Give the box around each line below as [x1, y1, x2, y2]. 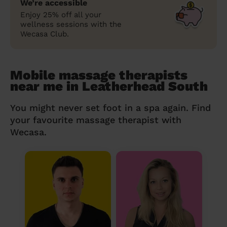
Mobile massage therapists [10, 67, 187, 83]
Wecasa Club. [20, 29, 69, 39]
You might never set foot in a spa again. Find [10, 102, 211, 113]
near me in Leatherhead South [10, 78, 208, 94]
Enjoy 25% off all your [20, 10, 101, 19]
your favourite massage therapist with [10, 114, 181, 125]
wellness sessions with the [20, 19, 122, 29]
